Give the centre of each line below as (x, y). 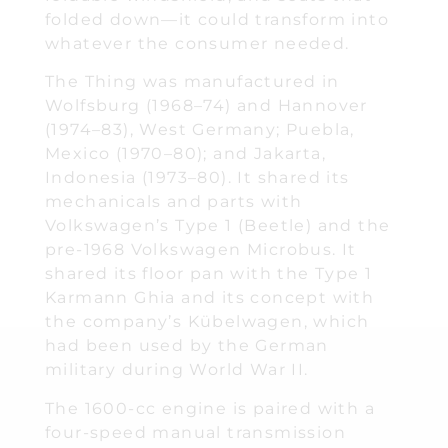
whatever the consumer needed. (197, 43)
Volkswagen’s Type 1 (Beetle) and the (218, 226)
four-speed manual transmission (195, 432)
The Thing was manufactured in (192, 82)
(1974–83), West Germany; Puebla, (200, 130)
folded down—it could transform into (217, 19)
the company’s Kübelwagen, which (207, 322)
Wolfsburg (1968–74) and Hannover (206, 106)
